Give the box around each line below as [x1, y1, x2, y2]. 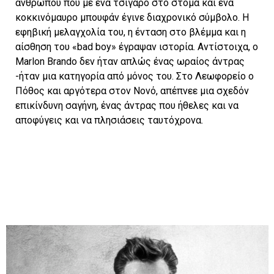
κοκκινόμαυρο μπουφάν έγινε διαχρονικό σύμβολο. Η [15, 12, 249, 24]
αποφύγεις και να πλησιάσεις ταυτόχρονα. [15, 114, 203, 127]
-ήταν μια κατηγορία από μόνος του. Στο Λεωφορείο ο [15, 70, 254, 83]
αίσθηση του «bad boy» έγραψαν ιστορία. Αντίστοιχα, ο [15, 41, 258, 53]
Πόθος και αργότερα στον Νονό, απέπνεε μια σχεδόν [15, 85, 249, 97]
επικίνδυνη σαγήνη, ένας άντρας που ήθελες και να [15, 100, 239, 112]
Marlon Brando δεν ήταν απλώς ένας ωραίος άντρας [15, 56, 245, 68]
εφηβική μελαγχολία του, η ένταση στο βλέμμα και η [15, 26, 246, 39]
